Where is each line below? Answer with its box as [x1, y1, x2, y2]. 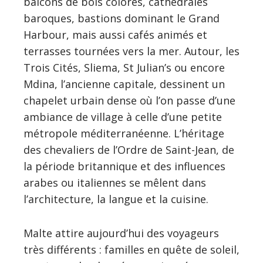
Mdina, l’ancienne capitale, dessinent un [23, 76, 225, 91]
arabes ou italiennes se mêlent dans [23, 175, 206, 190]
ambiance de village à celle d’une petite [23, 109, 222, 124]
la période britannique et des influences [23, 159, 225, 173]
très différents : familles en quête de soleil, [23, 242, 240, 257]
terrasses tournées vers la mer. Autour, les [23, 43, 240, 58]
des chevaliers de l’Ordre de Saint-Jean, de [23, 142, 234, 157]
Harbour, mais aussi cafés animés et [23, 27, 207, 42]
